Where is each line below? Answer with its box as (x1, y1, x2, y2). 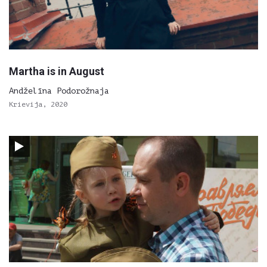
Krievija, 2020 (9, 100, 67, 108)
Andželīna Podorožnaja (9, 86, 109, 95)
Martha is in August (9, 65, 104, 77)
